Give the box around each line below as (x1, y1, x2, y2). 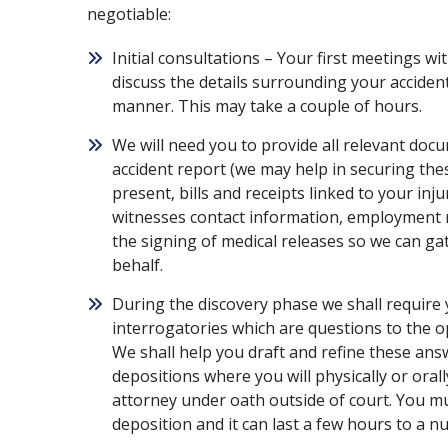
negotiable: (87, 3, 171, 25)
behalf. (112, 254, 163, 276)
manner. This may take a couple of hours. (112, 95, 422, 117)
